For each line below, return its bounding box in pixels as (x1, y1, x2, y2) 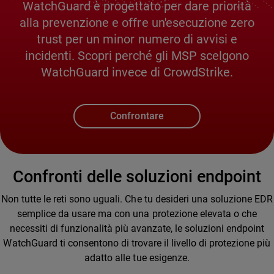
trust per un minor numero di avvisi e (37, 32, 237, 46)
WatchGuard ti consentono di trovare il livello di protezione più (3, 237, 271, 249)
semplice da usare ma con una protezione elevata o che (17, 207, 257, 220)
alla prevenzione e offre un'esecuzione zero (20, 15, 254, 30)
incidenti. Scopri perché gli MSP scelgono (24, 48, 250, 63)
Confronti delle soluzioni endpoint (12, 166, 262, 186)
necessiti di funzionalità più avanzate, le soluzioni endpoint (9, 222, 265, 234)
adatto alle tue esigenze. (84, 251, 190, 264)
